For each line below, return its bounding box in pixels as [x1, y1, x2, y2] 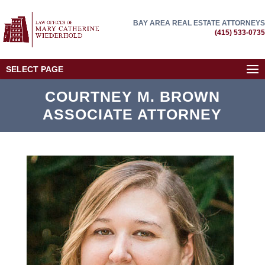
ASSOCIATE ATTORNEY [43, 106, 222, 122]
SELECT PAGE [6, 64, 63, 74]
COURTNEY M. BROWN [44, 88, 220, 105]
